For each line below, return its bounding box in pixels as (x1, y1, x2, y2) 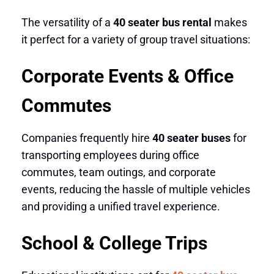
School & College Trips (21, 232, 207, 254)
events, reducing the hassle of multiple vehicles (21, 182, 250, 196)
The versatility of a (21, 16, 113, 29)
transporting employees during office (21, 148, 199, 161)
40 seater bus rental (113, 16, 212, 29)
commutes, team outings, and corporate (21, 165, 216, 179)
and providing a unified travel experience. (21, 199, 220, 213)
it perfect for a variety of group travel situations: (21, 33, 250, 46)
